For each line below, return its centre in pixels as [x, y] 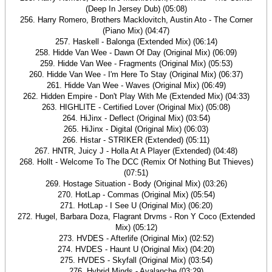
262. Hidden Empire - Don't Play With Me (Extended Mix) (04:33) [136, 96]
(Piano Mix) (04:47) [136, 31]
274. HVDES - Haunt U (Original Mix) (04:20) [136, 249]
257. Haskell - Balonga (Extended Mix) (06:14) [136, 42]
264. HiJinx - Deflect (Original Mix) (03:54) [136, 118]
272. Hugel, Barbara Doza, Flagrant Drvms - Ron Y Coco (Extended [136, 216]
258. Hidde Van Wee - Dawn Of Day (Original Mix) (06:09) [136, 53]
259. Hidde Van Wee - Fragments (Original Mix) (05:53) [136, 63]
